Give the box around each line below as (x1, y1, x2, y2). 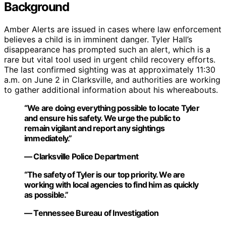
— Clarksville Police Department (24, 151, 139, 162)
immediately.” (24, 133, 72, 144)
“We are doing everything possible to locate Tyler (24, 103, 199, 114)
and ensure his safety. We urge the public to (24, 113, 180, 124)
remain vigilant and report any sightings (24, 123, 164, 134)
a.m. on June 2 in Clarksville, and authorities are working (4, 75, 220, 85)
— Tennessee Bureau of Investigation (24, 208, 158, 218)
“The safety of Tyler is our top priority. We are (24, 169, 185, 180)
